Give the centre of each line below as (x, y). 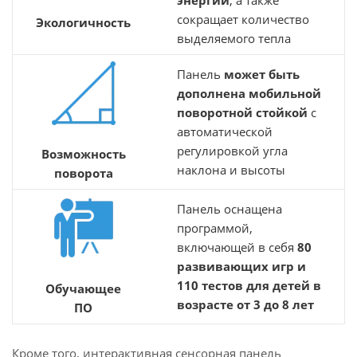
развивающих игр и (241, 266)
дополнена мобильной (249, 93)
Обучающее (83, 288)
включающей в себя (237, 247)
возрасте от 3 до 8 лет (245, 304)
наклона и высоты (231, 170)
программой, (215, 228)
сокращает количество (243, 19)
